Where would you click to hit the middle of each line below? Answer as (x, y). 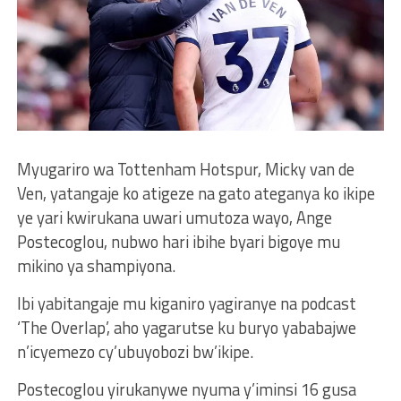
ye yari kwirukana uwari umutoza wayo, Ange (174, 217)
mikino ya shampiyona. (96, 265)
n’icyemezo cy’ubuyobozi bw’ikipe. (135, 351)
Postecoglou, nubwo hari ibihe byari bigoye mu (178, 241)
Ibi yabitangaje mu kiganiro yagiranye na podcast (186, 303)
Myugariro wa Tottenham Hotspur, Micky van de (185, 169)
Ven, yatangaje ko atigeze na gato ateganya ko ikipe (196, 193)
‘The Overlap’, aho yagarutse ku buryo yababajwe (186, 327)
